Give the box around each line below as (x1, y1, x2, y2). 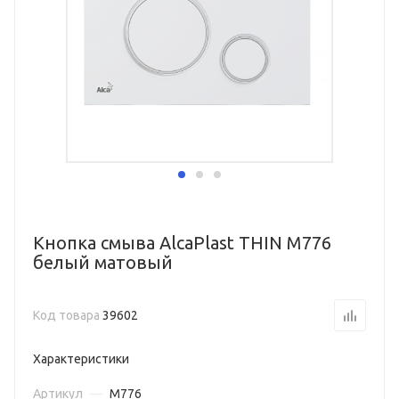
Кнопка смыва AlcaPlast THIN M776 (33, 232, 331, 253)
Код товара (33, 308, 102, 322)
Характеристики (33, 352, 129, 366)
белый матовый (33, 252, 173, 273)
